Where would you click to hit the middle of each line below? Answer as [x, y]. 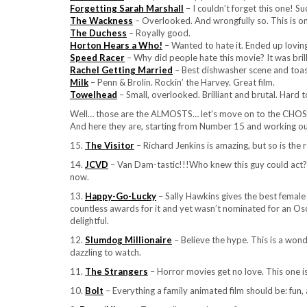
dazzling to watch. [106, 252]
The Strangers [116, 271]
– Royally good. [159, 33]
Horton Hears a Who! [116, 45]
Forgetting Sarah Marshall [127, 8]
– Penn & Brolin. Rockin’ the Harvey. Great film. [183, 82]
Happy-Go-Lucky [121, 196]
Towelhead [94, 95]
